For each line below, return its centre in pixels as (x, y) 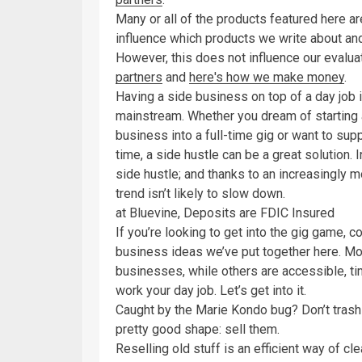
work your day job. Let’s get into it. (211, 290)
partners (139, 77)
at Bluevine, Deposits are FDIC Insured (225, 213)
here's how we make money (267, 77)
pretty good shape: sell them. (198, 329)
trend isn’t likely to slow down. (200, 193)
